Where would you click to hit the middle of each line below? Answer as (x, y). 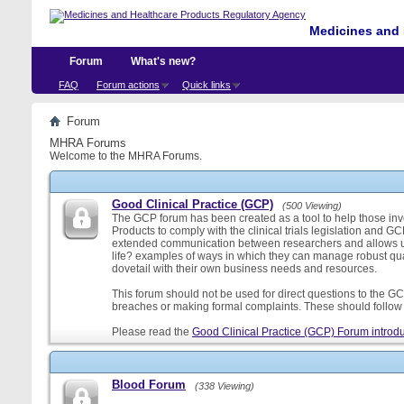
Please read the (152, 332)
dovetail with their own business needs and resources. (244, 269)
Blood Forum (149, 385)
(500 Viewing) (312, 206)
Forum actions (128, 85)
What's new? (163, 61)
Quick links (207, 85)
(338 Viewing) (225, 386)
